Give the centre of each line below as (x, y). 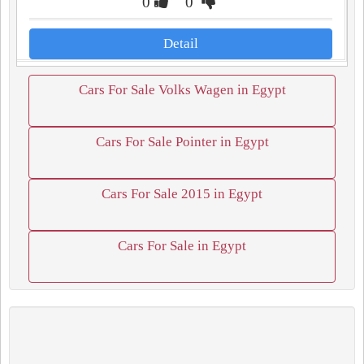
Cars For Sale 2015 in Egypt (182, 194)
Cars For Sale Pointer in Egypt (182, 142)
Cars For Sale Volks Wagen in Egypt (182, 90)
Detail (181, 43)
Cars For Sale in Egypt (182, 246)
